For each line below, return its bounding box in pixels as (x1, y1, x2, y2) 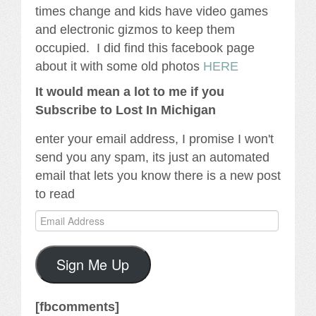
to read (35, 186, 75, 201)
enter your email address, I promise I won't (35, 131, 274, 146)
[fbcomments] (35, 299, 119, 314)
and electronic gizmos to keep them (35, 22, 235, 37)
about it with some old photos (35, 59, 203, 73)
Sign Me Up (56, 253, 130, 274)
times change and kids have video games (35, 4, 268, 18)
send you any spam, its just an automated (35, 150, 269, 164)
